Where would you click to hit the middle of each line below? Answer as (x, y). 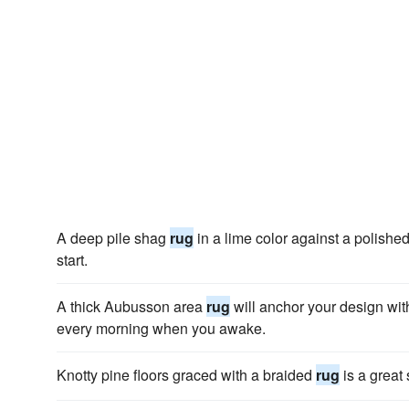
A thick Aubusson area (131, 306)
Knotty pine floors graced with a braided (186, 375)
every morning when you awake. (161, 328)
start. (72, 260)
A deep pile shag (113, 238)
